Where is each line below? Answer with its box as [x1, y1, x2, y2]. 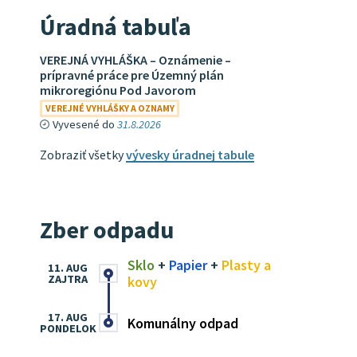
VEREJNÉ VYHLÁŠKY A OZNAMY [45, 102, 175, 114]
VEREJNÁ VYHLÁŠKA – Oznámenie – [40, 52, 231, 68]
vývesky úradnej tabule [126, 147, 254, 163]
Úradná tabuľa [40, 11, 191, 41]
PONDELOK [39, 321, 96, 335]
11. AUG [48, 261, 88, 275]
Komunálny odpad [127, 313, 238, 332]
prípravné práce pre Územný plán [40, 67, 224, 83]
